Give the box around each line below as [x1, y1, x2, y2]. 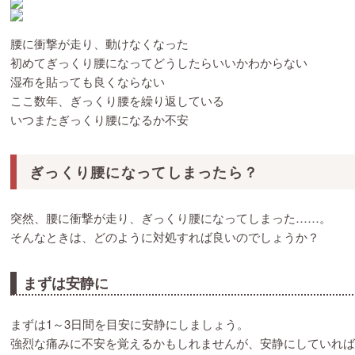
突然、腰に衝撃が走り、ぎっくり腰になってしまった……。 [10, 209, 331, 226]
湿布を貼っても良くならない [10, 73, 165, 90]
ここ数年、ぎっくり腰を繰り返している [10, 92, 224, 109]
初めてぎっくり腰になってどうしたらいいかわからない [10, 54, 307, 71]
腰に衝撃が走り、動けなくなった [10, 35, 189, 52]
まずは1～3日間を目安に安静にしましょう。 [10, 315, 249, 332]
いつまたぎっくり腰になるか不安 [10, 111, 189, 128]
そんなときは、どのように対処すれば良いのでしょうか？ [10, 228, 319, 245]
